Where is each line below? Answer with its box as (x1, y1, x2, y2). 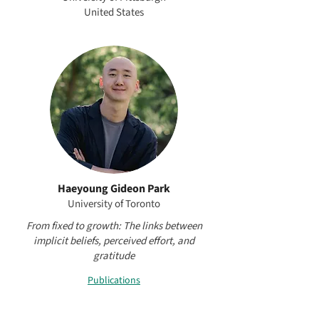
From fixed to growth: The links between (26, 219, 202, 234)
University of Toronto (68, 197, 160, 211)
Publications (88, 273, 140, 288)
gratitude (93, 249, 135, 263)
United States (84, 5, 144, 20)
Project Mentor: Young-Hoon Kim (41, 299, 187, 314)
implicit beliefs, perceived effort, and (33, 234, 194, 249)
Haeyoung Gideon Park (58, 181, 170, 197)
